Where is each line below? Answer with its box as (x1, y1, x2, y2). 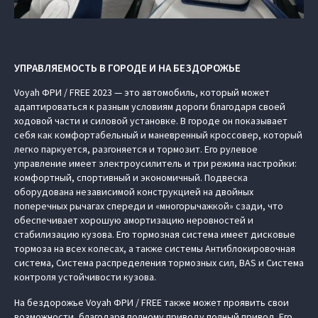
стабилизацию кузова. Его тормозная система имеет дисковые (14, 228, 295, 241)
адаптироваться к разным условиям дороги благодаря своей (14, 100, 285, 113)
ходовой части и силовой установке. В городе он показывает (14, 114, 287, 127)
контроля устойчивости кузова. (14, 270, 156, 283)
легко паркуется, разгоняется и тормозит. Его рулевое (14, 143, 258, 155)
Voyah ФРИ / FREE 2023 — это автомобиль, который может (14, 86, 270, 99)
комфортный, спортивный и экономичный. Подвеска (14, 171, 248, 184)
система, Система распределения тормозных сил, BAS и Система (14, 256, 304, 269)
